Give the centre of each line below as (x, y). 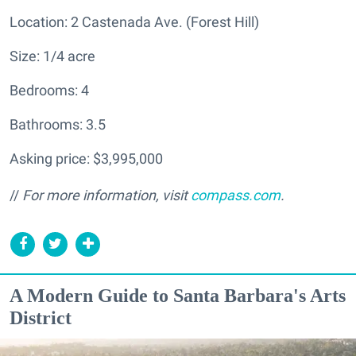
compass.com (236, 195)
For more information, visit (106, 195)
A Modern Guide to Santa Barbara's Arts (178, 295)
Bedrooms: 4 (49, 90)
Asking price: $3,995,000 (86, 158)
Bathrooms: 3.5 (58, 124)
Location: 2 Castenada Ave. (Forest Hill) (134, 21)
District (41, 317)
